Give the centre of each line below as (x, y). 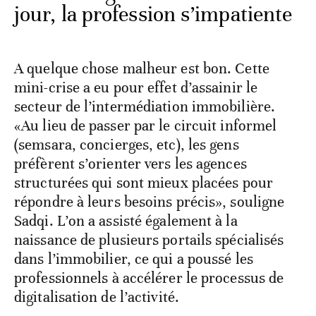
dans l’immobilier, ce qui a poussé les (134, 259)
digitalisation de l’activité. (97, 297)
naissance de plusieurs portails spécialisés (149, 239)
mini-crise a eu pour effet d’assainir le (136, 87)
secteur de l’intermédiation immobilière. (145, 106)
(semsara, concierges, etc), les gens (127, 144)
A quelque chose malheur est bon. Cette (142, 68)
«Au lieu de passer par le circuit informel (146, 125)
